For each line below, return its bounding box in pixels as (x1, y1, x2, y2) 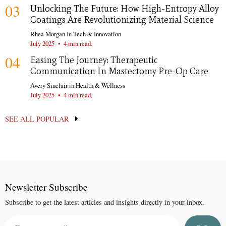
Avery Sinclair (30, 80, 68, 90)
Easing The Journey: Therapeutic (30, 54, 158, 66)
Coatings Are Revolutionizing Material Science (30, 14, 214, 25)
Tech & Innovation (73, 29, 121, 38)
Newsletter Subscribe (5, 181, 88, 194)
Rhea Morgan (30, 29, 65, 38)
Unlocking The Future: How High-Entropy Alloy (30, 3, 219, 14)
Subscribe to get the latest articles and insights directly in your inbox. (5, 197, 204, 207)
